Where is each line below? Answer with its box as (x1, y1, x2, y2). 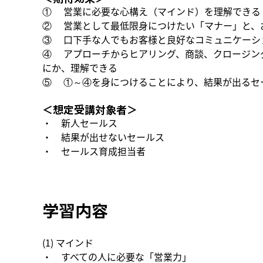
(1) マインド (42, 235, 93, 250)
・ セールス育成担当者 (42, 144, 146, 159)
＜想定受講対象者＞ (42, 102, 137, 117)
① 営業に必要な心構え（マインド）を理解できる (42, 4, 261, 19)
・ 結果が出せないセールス (42, 130, 164, 144)
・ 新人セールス (42, 116, 117, 130)
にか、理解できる (42, 60, 117, 75)
